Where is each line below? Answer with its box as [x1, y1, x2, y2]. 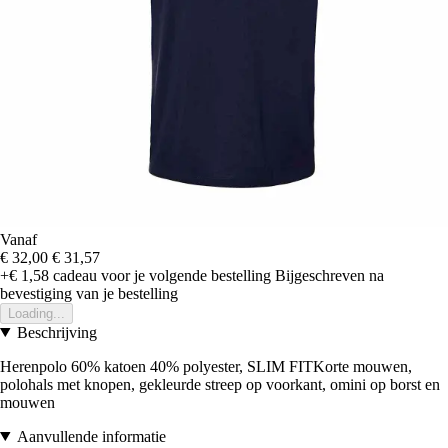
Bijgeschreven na [275, 266, 384, 284]
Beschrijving [16, 323, 97, 341]
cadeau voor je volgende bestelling [49, 266, 271, 284]
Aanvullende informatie [16, 427, 166, 445]
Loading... [8, 305, 65, 321]
